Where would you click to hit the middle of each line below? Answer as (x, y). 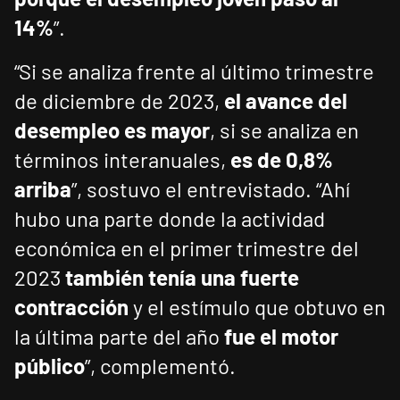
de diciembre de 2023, (119, 101)
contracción (74, 307)
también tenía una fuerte (182, 278)
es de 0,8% (282, 160)
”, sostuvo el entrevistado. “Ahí (211, 189)
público (50, 366)
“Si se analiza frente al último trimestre (194, 71)
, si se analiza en (284, 130)
